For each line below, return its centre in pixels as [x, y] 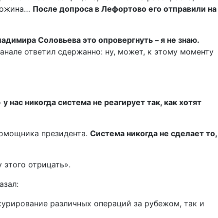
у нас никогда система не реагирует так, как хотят [102, 102]
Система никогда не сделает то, [154, 134]
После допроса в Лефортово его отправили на [125, 9]
